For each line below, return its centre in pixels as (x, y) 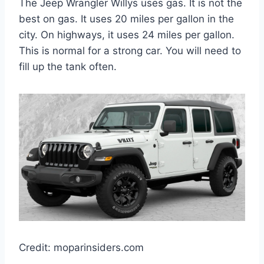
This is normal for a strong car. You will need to (130, 50)
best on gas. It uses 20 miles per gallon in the (126, 19)
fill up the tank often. (68, 66)
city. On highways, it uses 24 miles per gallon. (127, 34)
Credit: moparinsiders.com (81, 247)
